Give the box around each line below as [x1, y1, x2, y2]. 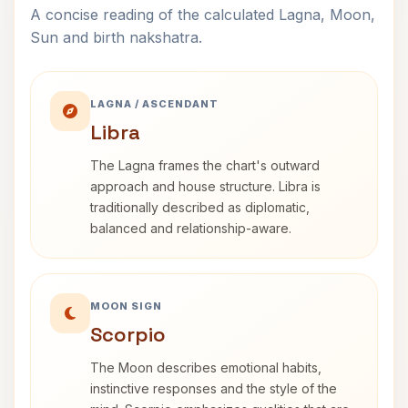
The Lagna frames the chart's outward [90, 158, 320, 173]
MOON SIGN [90, 300, 162, 312]
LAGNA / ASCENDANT [90, 97, 219, 110]
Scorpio [90, 321, 166, 347]
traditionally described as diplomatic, [90, 199, 310, 215]
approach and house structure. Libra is [90, 178, 321, 194]
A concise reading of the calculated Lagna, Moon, [30, 5, 375, 24]
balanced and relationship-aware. [90, 220, 291, 236]
